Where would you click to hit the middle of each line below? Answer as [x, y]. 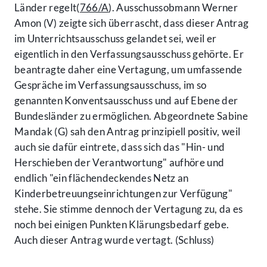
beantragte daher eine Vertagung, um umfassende [128, 70]
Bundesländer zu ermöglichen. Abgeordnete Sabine [131, 116]
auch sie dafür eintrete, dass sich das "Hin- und [120, 147]
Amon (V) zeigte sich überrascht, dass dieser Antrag [132, 23]
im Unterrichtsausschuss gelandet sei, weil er [116, 39]
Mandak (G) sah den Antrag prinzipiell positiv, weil [128, 132]
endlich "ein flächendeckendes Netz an [102, 178]
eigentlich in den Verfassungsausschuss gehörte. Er [129, 54]
